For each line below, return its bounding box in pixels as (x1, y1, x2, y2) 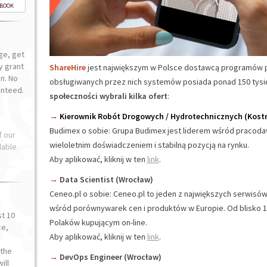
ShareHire (49, 62, 86, 73)
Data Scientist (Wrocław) (57, 174, 153, 185)
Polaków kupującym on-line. (49, 217, 147, 228)
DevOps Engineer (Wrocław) (57, 252, 162, 262)
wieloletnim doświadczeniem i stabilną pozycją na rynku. (49, 139, 249, 150)
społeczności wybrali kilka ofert (49, 91, 167, 101)
